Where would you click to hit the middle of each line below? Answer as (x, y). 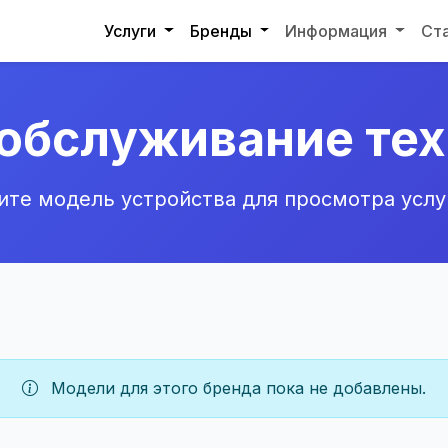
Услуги (131, 30)
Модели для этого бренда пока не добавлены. (236, 388)
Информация (338, 30)
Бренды (222, 30)
